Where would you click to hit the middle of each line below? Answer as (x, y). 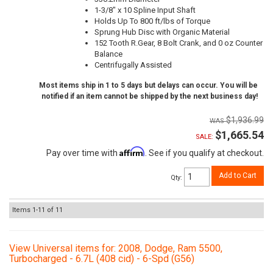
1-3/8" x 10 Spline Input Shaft (145, 10)
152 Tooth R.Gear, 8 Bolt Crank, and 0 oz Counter (179, 43)
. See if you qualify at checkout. (204, 153)
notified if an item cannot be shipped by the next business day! (150, 97)
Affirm (132, 152)
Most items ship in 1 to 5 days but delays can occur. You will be (148, 86)
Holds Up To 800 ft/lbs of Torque (152, 21)
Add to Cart (238, 176)
